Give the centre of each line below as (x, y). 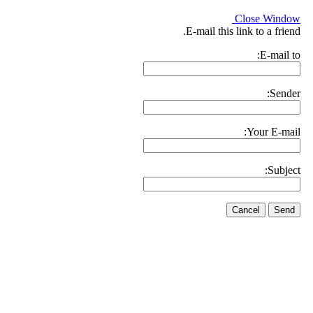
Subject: (284, 170)
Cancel (246, 210)
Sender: (285, 93)
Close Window (268, 19)
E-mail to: (280, 55)
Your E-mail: (274, 132)
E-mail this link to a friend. (243, 31)
